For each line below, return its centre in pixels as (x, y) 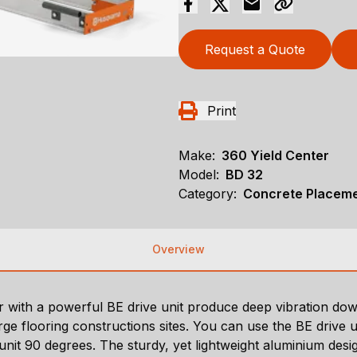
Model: (199, 174)
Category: (208, 193)
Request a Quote (255, 49)
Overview (178, 249)
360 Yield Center (275, 155)
